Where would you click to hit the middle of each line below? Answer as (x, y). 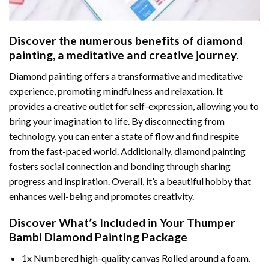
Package (163, 237)
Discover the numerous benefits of (103, 40)
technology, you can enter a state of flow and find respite (124, 136)
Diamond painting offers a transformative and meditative (126, 76)
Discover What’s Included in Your (98, 223)
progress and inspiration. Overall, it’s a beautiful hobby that (130, 181)
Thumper (211, 223)
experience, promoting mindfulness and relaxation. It (116, 91)
